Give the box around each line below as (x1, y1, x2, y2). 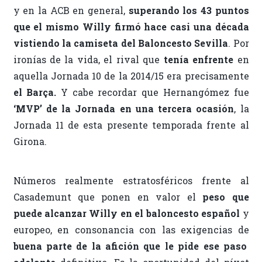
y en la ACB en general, (13, 4, 129, 16)
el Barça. (13, 85, 57, 98)
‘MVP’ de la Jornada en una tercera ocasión (13, 102, 235, 115)
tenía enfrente (163, 53, 237, 65)
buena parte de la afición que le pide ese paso (13, 239, 247, 252)
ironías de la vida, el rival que (13, 53, 164, 65)
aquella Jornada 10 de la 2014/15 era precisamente (13, 69, 249, 82)
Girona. (13, 135, 47, 147)
